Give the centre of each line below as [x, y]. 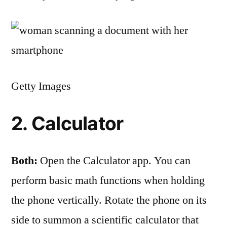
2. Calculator [67, 123]
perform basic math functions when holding [108, 180]
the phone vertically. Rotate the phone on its [109, 200]
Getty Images [41, 86]
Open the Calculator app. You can [114, 161]
